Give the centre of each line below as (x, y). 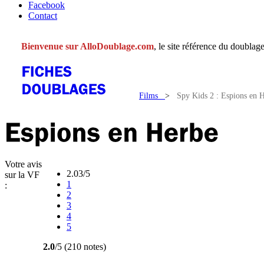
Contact (43, 16)
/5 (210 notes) (80, 247)
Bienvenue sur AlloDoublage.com (88, 46)
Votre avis (23, 164)
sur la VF (22, 175)
